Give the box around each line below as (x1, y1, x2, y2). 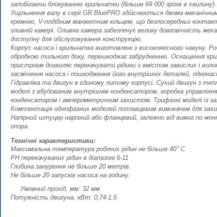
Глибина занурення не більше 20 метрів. (11, 163, 131, 170)
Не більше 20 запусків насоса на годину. (11, 171, 130, 179)
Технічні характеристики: (11, 136, 95, 145)
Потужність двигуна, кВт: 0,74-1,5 (11, 194, 117, 201)
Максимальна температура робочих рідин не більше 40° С (11, 145, 185, 153)
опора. (11, 123, 30, 130)
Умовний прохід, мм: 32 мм (20, 185, 100, 192)
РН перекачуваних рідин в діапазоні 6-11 (11, 154, 128, 161)
